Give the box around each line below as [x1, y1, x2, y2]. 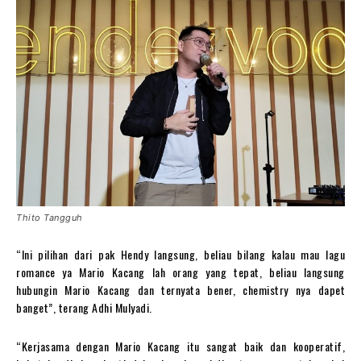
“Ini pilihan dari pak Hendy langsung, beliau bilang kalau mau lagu [16, 245, 345, 263]
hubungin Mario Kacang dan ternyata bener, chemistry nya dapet [16, 280, 345, 298]
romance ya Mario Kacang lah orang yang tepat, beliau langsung [16, 263, 345, 280]
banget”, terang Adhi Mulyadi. [16, 298, 152, 316]
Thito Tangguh [16, 211, 83, 223]
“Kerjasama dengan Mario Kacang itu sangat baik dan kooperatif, [16, 337, 345, 355]
